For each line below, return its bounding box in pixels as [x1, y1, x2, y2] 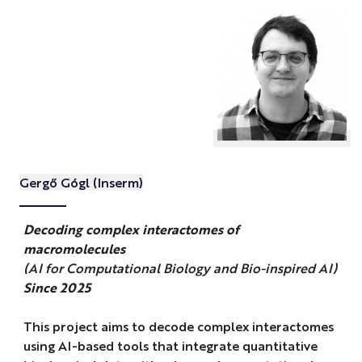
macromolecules [23, 240, 125, 258]
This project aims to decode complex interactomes [23, 318, 334, 335]
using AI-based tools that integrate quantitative [23, 337, 318, 355]
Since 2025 [23, 279, 90, 297]
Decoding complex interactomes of [23, 221, 239, 238]
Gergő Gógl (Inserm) [19, 173, 143, 191]
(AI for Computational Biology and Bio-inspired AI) [23, 259, 337, 277]
